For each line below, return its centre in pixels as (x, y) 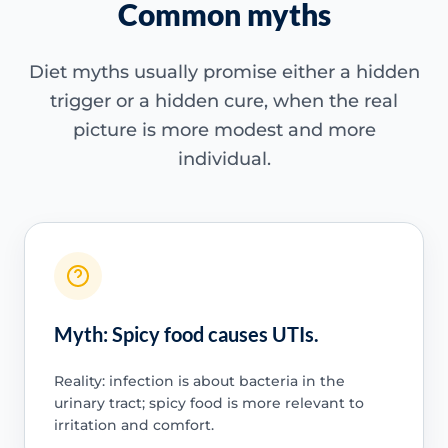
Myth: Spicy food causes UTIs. (186, 333)
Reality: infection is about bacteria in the (199, 380)
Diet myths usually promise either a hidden (224, 72)
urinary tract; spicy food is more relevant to (208, 402)
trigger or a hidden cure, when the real (224, 101)
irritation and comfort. (133, 424)
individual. (224, 159)
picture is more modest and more (224, 130)
